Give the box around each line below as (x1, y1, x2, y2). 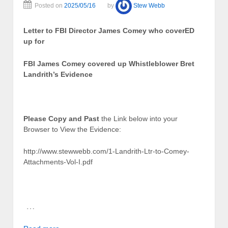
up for (23, 37, 44, 46)
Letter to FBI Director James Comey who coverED (23, 26, 194, 35)
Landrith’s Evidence (23, 70, 93, 78)
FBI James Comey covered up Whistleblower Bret (23, 59, 194, 68)
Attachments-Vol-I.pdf (23, 158, 93, 166)
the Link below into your (99, 114, 178, 123)
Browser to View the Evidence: (23, 125, 121, 133)
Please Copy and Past (23, 114, 99, 123)
